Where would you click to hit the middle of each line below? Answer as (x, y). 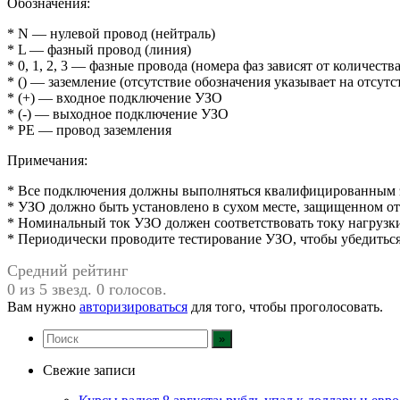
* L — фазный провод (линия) (99, 49)
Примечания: (47, 160)
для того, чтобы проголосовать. (285, 306)
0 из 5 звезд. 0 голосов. (87, 289)
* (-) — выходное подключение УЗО (118, 113)
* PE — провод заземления (89, 129)
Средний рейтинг (67, 270)
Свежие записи (89, 370)
